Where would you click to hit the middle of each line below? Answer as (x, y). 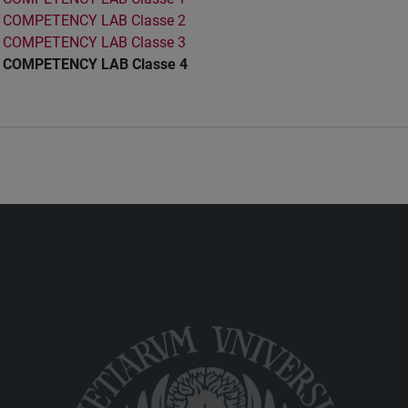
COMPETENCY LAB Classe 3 (94, 42)
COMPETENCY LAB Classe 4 (95, 64)
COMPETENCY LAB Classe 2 (94, 20)
